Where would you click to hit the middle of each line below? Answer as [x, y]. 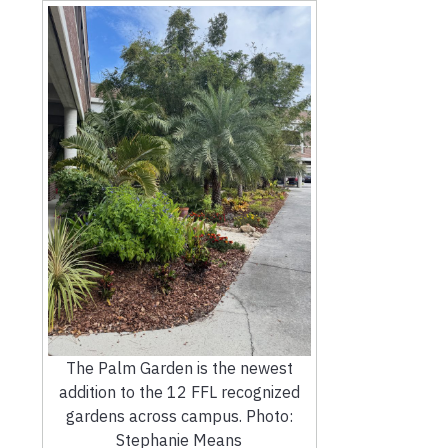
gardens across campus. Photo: [179, 415]
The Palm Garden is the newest [179, 367]
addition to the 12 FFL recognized [179, 391]
